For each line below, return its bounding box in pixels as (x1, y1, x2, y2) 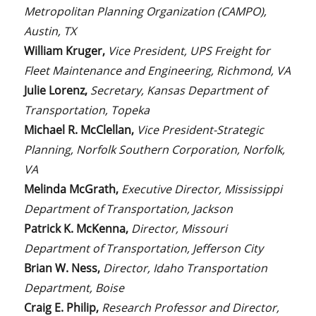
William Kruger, (24, 42, 109, 59)
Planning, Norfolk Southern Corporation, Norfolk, (24, 141, 286, 157)
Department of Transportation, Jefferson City (24, 240, 264, 256)
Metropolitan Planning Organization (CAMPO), (24, 3, 267, 19)
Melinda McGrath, (24, 181, 122, 197)
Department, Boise (24, 279, 125, 296)
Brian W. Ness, (24, 260, 104, 276)
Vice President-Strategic (137, 121, 265, 138)
